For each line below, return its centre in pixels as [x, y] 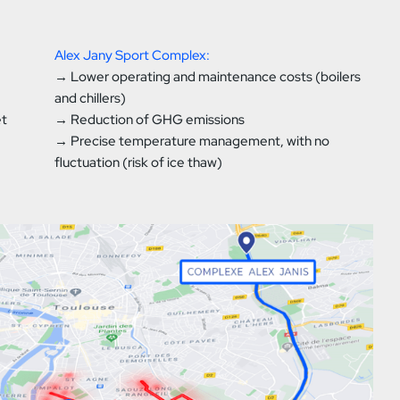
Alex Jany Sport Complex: [133, 56]
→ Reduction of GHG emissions [150, 120]
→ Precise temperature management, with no [192, 142]
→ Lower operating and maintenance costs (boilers [208, 77]
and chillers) [91, 99]
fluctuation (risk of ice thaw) [139, 163]
